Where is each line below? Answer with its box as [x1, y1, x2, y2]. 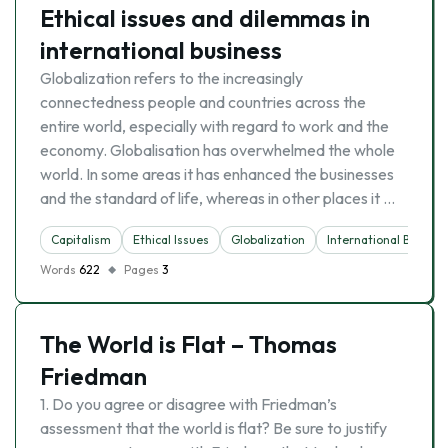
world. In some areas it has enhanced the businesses [40, 164, 394, 184]
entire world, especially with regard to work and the [40, 116, 389, 136]
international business [40, 35, 282, 65]
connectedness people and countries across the [40, 92, 366, 112]
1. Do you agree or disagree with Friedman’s [40, 394, 337, 414]
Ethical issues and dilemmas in [40, 3, 370, 33]
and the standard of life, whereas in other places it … [40, 188, 395, 208]
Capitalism [51, 232, 111, 247]
